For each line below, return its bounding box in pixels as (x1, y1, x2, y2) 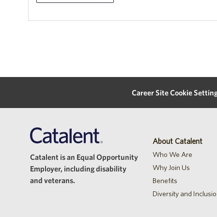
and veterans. (30, 176, 75, 185)
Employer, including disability (30, 164, 126, 173)
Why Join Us (152, 163, 190, 172)
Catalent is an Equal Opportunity (30, 153, 138, 161)
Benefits (152, 176, 177, 185)
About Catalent (152, 137, 202, 146)
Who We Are (152, 150, 192, 159)
